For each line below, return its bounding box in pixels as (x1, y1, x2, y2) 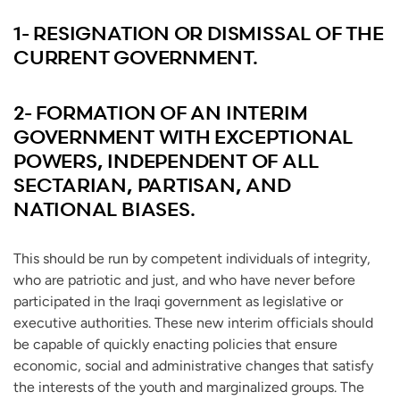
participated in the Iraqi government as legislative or (13, 293, 343, 311)
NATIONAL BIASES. (13, 197, 196, 222)
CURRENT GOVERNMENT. (13, 46, 258, 71)
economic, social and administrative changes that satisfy (13, 357, 373, 375)
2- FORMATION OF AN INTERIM (13, 101, 308, 126)
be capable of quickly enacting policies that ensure (13, 336, 337, 354)
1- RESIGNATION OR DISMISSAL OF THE (13, 21, 384, 46)
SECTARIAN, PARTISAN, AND (13, 173, 291, 198)
